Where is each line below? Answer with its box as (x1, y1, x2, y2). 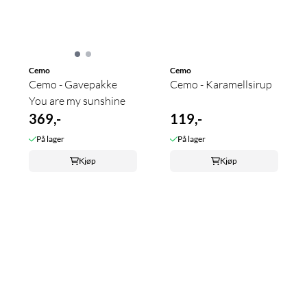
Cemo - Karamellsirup (170, 77, 272, 91)
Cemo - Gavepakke (29, 77, 117, 91)
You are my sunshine (29, 93, 125, 108)
